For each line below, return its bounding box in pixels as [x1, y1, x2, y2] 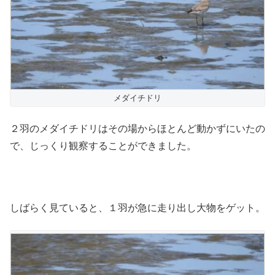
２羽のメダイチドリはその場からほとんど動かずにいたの [10, 123, 265, 134]
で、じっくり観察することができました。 [10, 141, 196, 152]
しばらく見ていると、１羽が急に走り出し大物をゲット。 [10, 202, 265, 213]
